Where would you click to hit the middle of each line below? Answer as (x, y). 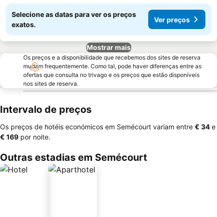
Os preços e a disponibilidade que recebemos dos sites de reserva (112, 57)
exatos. (24, 24)
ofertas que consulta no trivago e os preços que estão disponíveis (111, 75)
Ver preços (172, 19)
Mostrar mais (108, 47)
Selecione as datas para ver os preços (74, 14)
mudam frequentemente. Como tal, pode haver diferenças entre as (112, 66)
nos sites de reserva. (51, 84)
